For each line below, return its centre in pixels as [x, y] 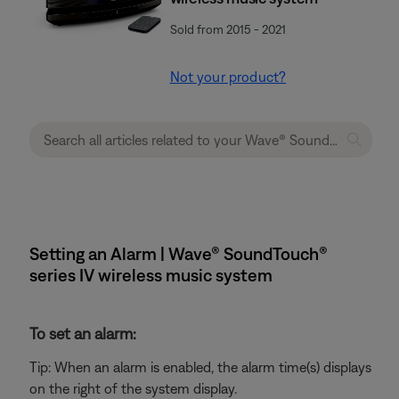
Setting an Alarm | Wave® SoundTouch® [179, 253]
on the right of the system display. [133, 388]
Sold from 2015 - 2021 [228, 29]
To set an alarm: [83, 334]
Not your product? [228, 77]
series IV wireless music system [151, 275]
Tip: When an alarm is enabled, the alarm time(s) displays [200, 367]
